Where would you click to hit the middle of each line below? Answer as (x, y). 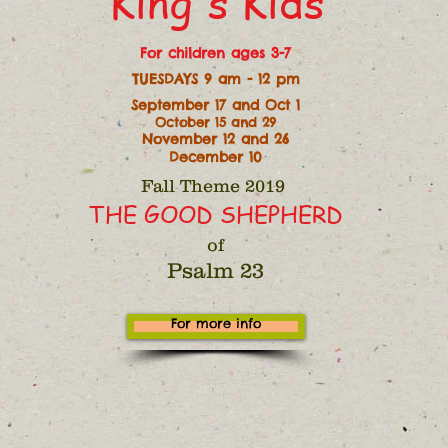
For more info (216, 323)
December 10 (215, 157)
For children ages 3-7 (215, 53)
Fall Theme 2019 (215, 186)
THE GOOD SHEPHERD (215, 214)
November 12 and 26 (215, 139)
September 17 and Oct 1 (215, 105)
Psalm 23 (215, 270)
